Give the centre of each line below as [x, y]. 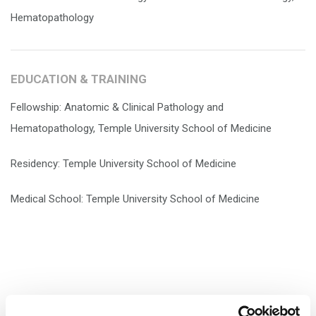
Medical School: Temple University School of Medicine [135, 199]
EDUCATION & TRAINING [79, 79]
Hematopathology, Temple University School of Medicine [141, 128]
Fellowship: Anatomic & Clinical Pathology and [117, 107]
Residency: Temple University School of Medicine [123, 164]
